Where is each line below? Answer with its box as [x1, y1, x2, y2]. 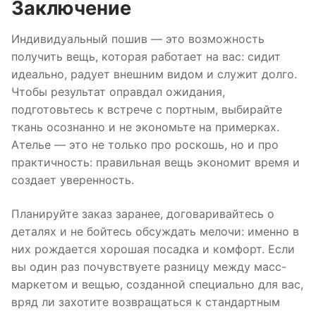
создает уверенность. [11, 173, 134, 188]
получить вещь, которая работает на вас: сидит [11, 49, 281, 64]
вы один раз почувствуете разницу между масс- [11, 259, 286, 274]
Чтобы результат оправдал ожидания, [11, 85, 225, 99]
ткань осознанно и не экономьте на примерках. [11, 120, 279, 135]
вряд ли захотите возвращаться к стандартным [11, 294, 280, 309]
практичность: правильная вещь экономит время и [11, 155, 300, 170]
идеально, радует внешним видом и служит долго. [11, 67, 297, 82]
